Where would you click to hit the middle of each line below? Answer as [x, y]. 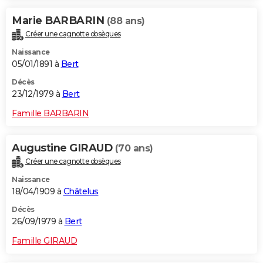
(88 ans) [126, 21]
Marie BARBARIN [59, 20]
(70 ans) [134, 148]
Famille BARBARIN [50, 113]
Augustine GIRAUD [63, 148]
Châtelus [81, 191]
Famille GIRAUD [44, 240]
